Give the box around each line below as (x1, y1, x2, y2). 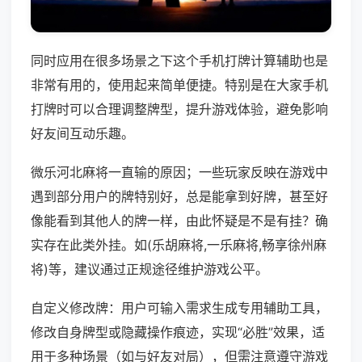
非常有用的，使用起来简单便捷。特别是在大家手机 (31, 77, 328, 94)
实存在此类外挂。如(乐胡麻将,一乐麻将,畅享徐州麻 (31, 237, 326, 254)
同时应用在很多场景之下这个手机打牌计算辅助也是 (31, 53, 328, 69)
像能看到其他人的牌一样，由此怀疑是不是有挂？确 (31, 213, 328, 229)
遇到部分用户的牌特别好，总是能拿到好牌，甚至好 (31, 188, 328, 205)
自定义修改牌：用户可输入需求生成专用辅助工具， (31, 300, 328, 317)
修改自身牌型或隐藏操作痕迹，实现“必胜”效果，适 (31, 324, 325, 341)
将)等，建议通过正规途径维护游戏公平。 (31, 261, 268, 278)
